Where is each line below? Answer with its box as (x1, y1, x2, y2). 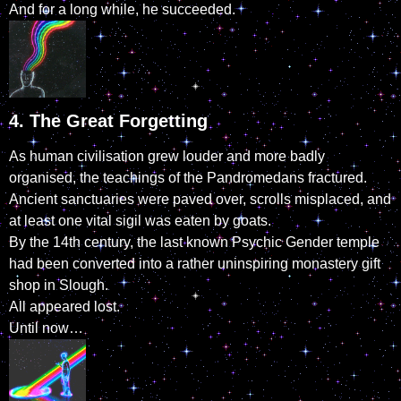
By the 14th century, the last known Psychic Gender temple (9, 235, 380, 251)
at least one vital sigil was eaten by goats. (9, 213, 271, 229)
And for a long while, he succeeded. (9, 2, 235, 18)
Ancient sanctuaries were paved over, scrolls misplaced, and (9, 192, 391, 208)
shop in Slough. (9, 277, 108, 294)
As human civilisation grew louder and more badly (9, 149, 325, 165)
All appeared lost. (9, 299, 120, 315)
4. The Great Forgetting (9, 111, 208, 132)
